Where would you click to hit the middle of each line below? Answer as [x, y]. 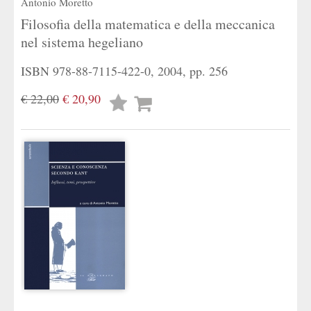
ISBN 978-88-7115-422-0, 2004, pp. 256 [124, 71]
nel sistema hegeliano [82, 42]
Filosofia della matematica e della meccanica [148, 24]
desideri [125, 121]
